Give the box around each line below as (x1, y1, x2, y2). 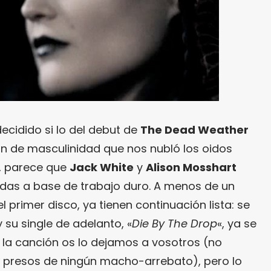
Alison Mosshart (146, 160, 237, 175)
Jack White (70, 160, 134, 175)
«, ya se (217, 216, 256, 232)
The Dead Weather (140, 122, 249, 138)
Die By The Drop (132, 216, 217, 232)
